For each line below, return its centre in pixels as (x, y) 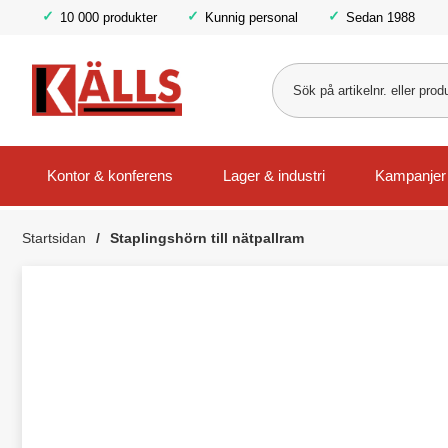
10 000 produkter (108, 17)
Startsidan (54, 238)
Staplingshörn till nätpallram (207, 238)
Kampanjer (410, 176)
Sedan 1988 (380, 17)
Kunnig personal (251, 17)
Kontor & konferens (110, 176)
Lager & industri (274, 176)
